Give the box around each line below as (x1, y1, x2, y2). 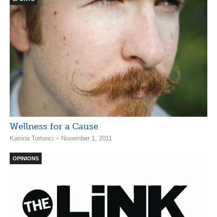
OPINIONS (13, 155, 39, 161)
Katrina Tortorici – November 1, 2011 (10, 134, 112, 142)
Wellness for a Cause (10, 121, 98, 132)
